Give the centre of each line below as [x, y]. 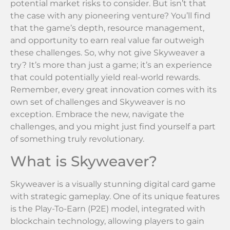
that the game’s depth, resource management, [107, 28]
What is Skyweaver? [84, 161]
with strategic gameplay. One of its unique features [115, 196]
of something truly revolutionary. [77, 139]
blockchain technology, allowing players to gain [107, 221]
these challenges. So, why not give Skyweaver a [108, 53]
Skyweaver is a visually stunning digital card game [113, 184]
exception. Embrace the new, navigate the [97, 114]
